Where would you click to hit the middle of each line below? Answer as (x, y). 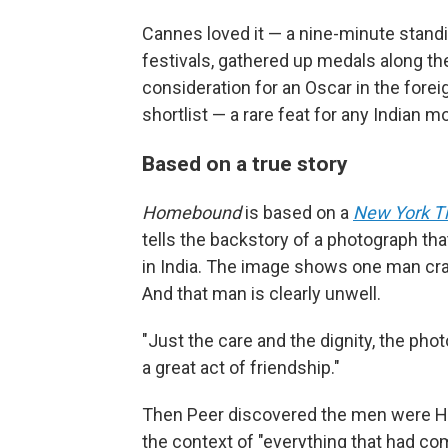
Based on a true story (245, 163)
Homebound (191, 212)
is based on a (297, 212)
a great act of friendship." (241, 367)
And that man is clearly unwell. (261, 293)
